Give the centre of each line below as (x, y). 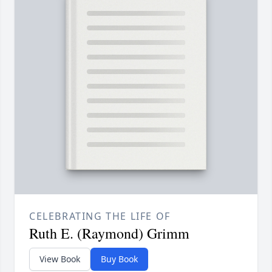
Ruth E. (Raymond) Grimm (109, 233)
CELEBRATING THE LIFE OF (100, 216)
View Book (60, 259)
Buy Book (119, 259)
